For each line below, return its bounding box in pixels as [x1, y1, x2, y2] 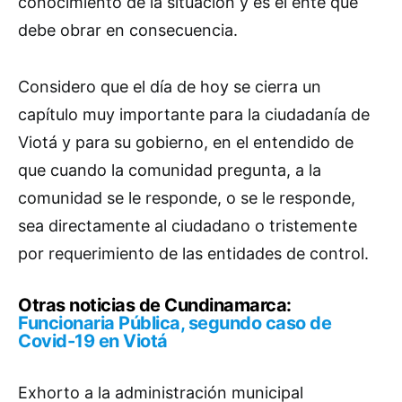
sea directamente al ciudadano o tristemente [18, 215, 357, 235]
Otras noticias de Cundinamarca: [18, 293, 292, 316]
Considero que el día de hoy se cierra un [18, 76, 321, 96]
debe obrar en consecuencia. [18, 20, 238, 39]
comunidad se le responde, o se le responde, [18, 188, 355, 207]
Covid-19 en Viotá [18, 329, 168, 352]
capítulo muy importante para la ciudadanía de [18, 104, 370, 124]
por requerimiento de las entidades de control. [18, 243, 369, 263]
